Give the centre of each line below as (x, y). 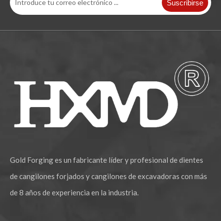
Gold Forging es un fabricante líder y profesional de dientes (107, 160)
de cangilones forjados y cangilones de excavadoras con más (109, 176)
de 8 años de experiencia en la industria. (74, 192)
